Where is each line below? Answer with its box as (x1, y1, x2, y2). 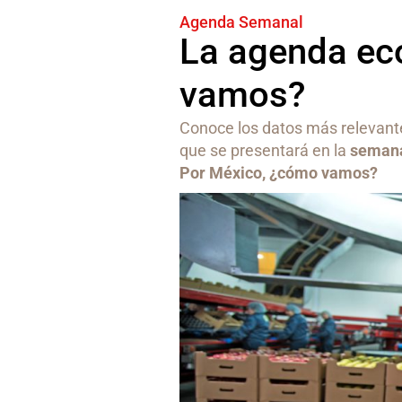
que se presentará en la (179, 141, 351, 161)
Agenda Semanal (179, 13, 304, 32)
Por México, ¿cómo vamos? (179, 163, 379, 183)
